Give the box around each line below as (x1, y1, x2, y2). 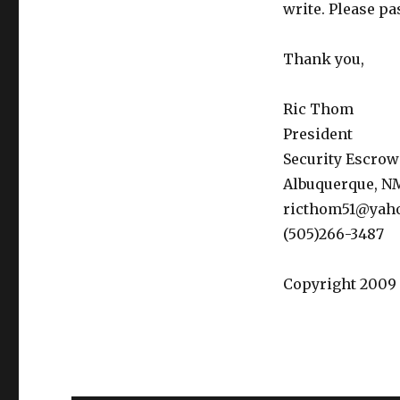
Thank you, (282, 50, 364, 69)
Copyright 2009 (282, 275, 396, 294)
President (282, 125, 353, 144)
